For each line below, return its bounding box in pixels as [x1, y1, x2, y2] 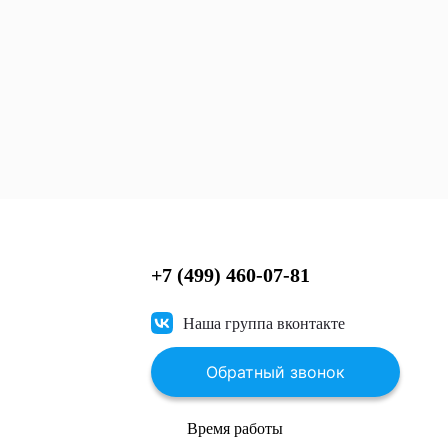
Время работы [187, 419, 283, 437]
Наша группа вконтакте [183, 314, 345, 332]
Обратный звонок [206, 361, 345, 382]
